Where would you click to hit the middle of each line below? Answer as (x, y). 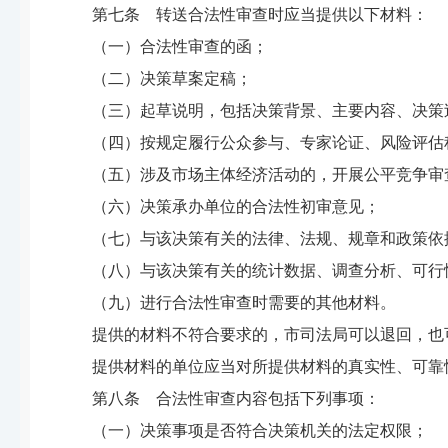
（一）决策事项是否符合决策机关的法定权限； (260, 430)
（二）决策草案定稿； (172, 78)
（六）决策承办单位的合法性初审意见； (236, 206)
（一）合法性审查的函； (180, 46)
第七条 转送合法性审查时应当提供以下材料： (260, 14)
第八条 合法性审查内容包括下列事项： (236, 398)
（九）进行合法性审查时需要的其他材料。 (244, 302)
